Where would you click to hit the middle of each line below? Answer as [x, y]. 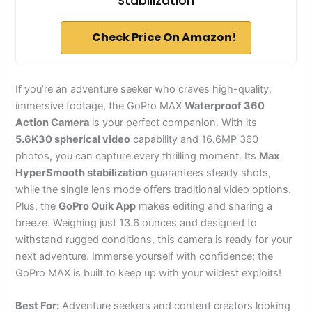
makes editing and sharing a [204, 206]
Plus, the [37, 206]
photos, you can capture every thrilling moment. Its [138, 156]
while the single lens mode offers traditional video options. [154, 190]
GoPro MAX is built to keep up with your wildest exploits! [149, 273]
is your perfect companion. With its [173, 123]
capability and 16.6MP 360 [195, 140]
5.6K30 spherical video [73, 140]
